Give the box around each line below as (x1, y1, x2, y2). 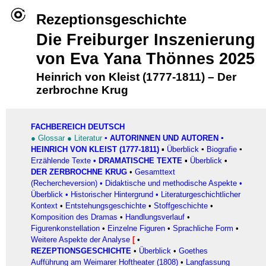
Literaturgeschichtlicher (161, 190, 240, 199)
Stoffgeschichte (154, 201, 208, 210)
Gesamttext (135, 167, 175, 176)
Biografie (207, 145, 237, 154)
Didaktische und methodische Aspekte (105, 179, 237, 188)
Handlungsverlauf (125, 213, 185, 221)
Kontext (31, 201, 58, 210)
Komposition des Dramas (31, 213, 118, 221)
